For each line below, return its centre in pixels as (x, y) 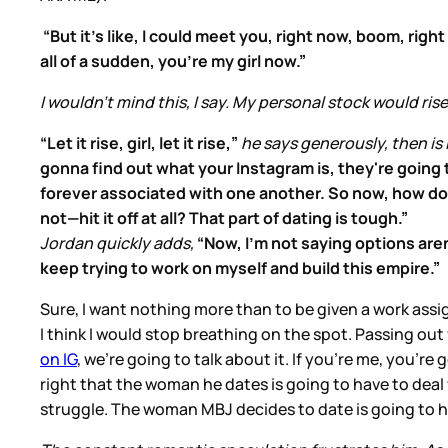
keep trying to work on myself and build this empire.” (240, 268)
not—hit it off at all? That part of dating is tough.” (224, 218)
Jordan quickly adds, (117, 243)
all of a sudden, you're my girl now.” (173, 61)
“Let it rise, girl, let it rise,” (140, 143)
